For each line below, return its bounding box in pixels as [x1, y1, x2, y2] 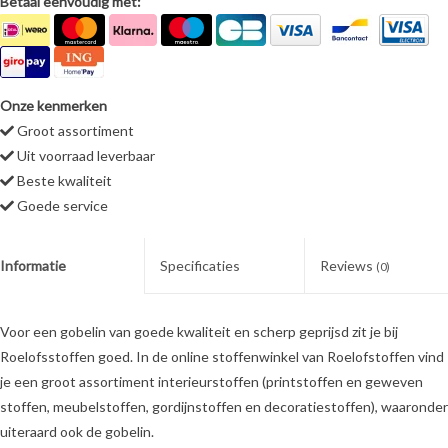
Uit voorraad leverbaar [14, 147, 155, 165]
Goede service [14, 197, 108, 215]
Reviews [319, 257, 376, 275]
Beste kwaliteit [14, 172, 112, 190]
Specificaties [160, 257, 241, 275]
